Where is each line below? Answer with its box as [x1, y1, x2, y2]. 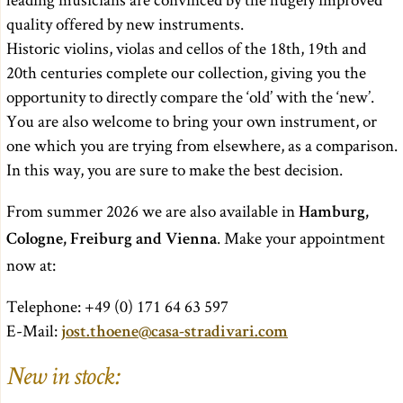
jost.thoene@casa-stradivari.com [61, 324, 288, 342]
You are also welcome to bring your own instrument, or [6, 109, 377, 132]
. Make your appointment [217, 226, 385, 249]
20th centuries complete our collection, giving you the [6, 60, 366, 84]
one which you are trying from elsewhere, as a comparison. [6, 133, 398, 157]
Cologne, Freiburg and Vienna [6, 231, 217, 249]
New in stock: [6, 365, 118, 392]
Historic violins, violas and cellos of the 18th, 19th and [6, 36, 366, 59]
